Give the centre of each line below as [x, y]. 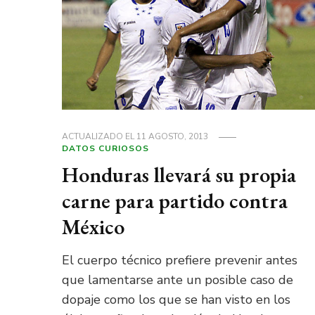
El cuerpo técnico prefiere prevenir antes [179, 261]
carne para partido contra [174, 201]
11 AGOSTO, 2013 [172, 137]
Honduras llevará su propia [179, 175]
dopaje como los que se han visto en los [176, 300]
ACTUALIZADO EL [99, 137]
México [93, 227]
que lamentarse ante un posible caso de [177, 280]
